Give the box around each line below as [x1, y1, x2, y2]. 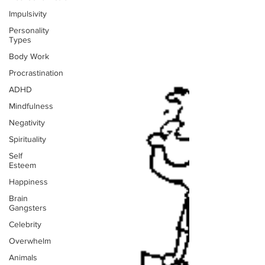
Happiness [9, 177, 48, 186]
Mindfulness [9, 101, 53, 111]
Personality [9, 25, 49, 35]
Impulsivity [9, 9, 47, 18]
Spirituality [9, 134, 46, 144]
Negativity [9, 118, 45, 127]
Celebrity [9, 219, 41, 229]
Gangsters [9, 203, 47, 212]
